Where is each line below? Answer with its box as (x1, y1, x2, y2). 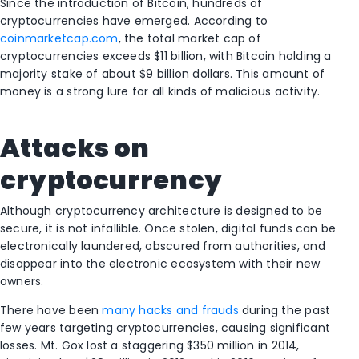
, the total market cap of (118, 30, 261, 47)
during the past (238, 302, 331, 319)
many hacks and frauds (102, 302, 239, 319)
